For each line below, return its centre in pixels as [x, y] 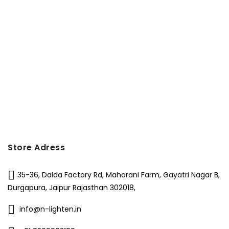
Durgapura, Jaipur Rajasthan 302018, [72, 187]
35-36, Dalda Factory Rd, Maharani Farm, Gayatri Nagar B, [119, 175]
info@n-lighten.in [50, 209]
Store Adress [36, 147]
